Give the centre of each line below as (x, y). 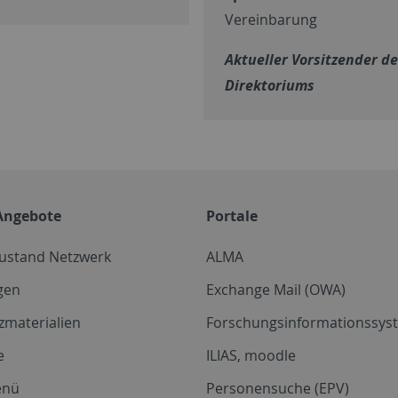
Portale (232, 215)
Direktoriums (270, 85)
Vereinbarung (271, 19)
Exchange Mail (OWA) (276, 289)
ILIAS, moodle (251, 355)
